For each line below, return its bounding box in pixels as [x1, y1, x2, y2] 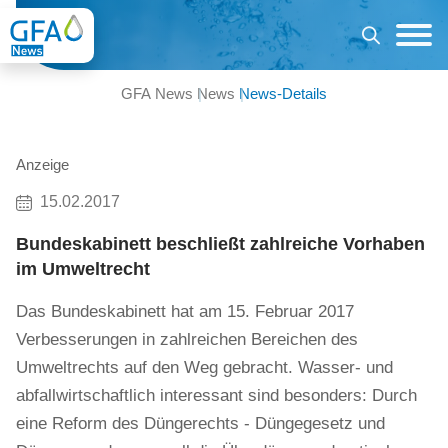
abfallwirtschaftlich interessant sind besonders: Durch [16, 386, 417, 405]
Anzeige [16, 156, 69, 173]
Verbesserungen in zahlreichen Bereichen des [16, 330, 358, 349]
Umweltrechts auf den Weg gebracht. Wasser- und [16, 358, 393, 377]
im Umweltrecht [16, 259, 150, 279]
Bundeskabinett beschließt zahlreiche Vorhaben [16, 234, 425, 254]
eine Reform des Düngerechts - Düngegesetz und [16, 414, 385, 433]
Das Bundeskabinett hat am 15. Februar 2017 [16, 302, 354, 321]
